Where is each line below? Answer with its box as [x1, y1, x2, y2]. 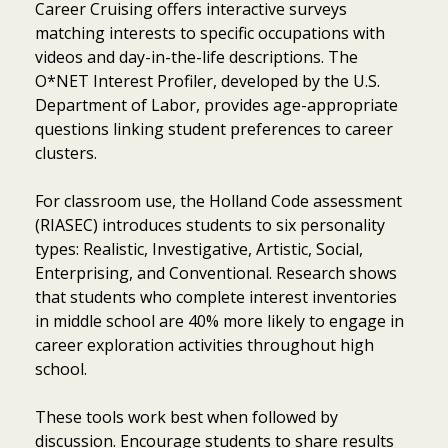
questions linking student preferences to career [35, 117, 393, 140]
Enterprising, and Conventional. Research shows [35, 261, 397, 284]
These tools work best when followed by [35, 405, 338, 428]
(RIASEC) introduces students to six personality [35, 213, 385, 236]
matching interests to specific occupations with [35, 21, 385, 44]
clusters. [35, 141, 97, 164]
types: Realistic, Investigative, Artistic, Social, [35, 237, 363, 260]
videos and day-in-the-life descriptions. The [35, 45, 358, 68]
